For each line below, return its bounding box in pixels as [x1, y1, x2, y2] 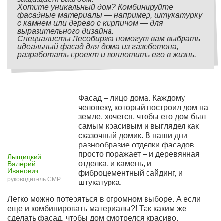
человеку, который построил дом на [78, 103, 208, 111]
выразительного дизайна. [17, 27, 114, 35]
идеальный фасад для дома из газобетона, [17, 42, 179, 51]
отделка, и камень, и [78, 159, 151, 168]
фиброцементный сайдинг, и [78, 169, 183, 177]
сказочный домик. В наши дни [78, 131, 187, 140]
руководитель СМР [7, 176, 61, 183]
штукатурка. [78, 178, 122, 186]
